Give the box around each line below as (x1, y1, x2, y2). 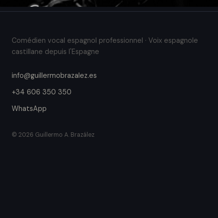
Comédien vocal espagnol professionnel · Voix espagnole (12, 36, 198, 45)
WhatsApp (12, 104, 47, 113)
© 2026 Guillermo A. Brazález (12, 130, 94, 139)
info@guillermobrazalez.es (12, 71, 97, 80)
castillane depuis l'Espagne (12, 47, 99, 56)
